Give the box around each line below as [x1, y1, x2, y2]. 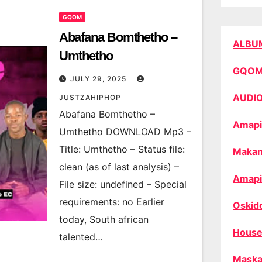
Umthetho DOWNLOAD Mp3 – [58, 126, 191, 137]
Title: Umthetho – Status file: [58, 143, 185, 155]
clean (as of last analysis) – [58, 161, 179, 173]
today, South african [58, 213, 149, 225]
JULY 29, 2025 [70, 74, 129, 83]
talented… [58, 231, 103, 243]
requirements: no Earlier [58, 196, 164, 208]
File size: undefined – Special [58, 178, 187, 190]
